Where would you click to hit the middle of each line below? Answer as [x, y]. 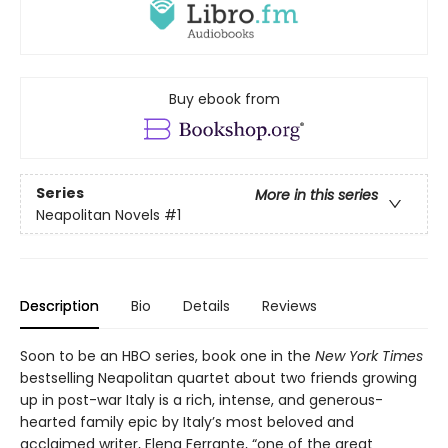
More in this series [316, 194]
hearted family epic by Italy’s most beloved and [187, 422]
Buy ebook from [224, 99]
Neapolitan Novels [98, 214]
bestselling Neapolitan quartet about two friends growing [218, 378]
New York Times [369, 356]
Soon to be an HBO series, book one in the [167, 356]
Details [206, 306]
